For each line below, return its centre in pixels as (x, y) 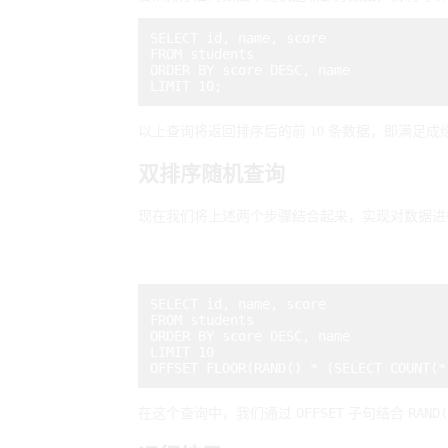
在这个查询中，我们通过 (217, 413)
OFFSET (320, 412)
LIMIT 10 (182, 351)
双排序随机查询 (211, 174)
